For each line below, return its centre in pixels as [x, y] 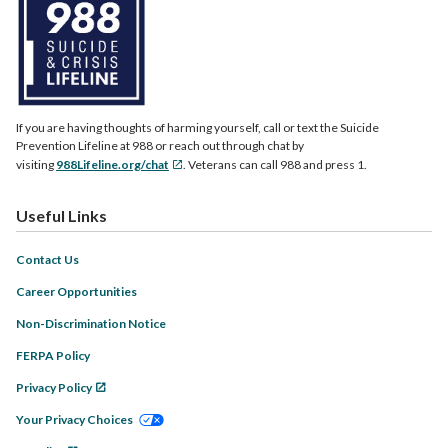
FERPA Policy [53, 356]
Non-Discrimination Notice [91, 324]
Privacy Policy [54, 388]
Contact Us [47, 260]
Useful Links [61, 216]
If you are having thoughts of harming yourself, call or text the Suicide [197, 128]
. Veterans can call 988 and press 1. [275, 165]
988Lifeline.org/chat [112, 165]
